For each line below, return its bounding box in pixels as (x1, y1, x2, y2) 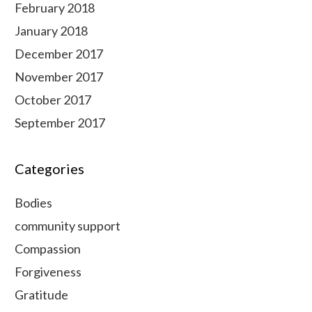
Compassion (15, 241, 81, 256)
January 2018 (15, 23, 88, 38)
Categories (15, 160, 84, 177)
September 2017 (15, 115, 105, 130)
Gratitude (15, 287, 68, 302)
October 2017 (15, 92, 91, 107)
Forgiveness (15, 264, 81, 279)
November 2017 (15, 69, 103, 84)
